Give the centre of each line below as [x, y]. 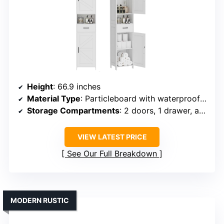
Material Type [54, 99]
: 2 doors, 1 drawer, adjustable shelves [159, 111]
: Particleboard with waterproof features [140, 99]
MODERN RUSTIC [40, 200]
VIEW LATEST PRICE [112, 137]
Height [40, 87]
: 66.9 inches [77, 87]
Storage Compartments [73, 111]
